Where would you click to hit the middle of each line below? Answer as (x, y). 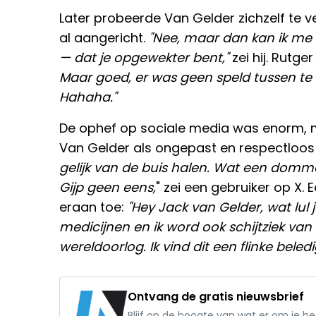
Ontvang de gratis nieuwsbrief (216, 297)
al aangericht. (104, 38)
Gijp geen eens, (108, 188)
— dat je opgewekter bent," (146, 58)
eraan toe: (93, 207)
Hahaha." (88, 97)
